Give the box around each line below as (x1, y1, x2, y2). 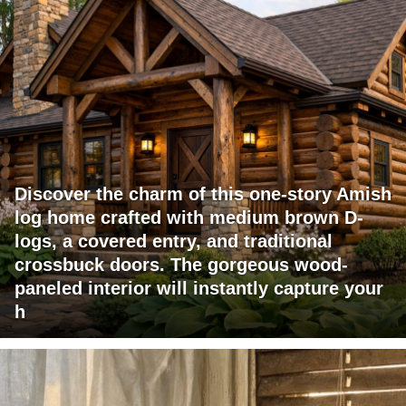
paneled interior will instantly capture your (14, 278, 383, 299)
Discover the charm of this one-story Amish (14, 184, 391, 205)
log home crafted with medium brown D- (14, 208, 363, 228)
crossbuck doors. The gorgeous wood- (14, 255, 348, 275)
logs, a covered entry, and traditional (14, 231, 333, 252)
